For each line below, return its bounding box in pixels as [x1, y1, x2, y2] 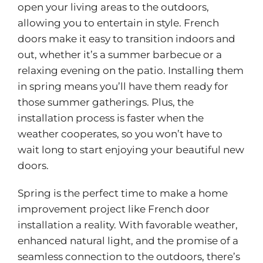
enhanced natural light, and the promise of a [17, 235, 238, 247]
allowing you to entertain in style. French [17, 17, 219, 29]
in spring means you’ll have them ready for [17, 80, 228, 93]
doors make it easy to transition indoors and [17, 33, 235, 45]
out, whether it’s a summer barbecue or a [17, 49, 222, 61]
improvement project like [17, 203, 148, 215]
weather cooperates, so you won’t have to [17, 128, 222, 140]
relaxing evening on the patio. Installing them [17, 65, 244, 77]
